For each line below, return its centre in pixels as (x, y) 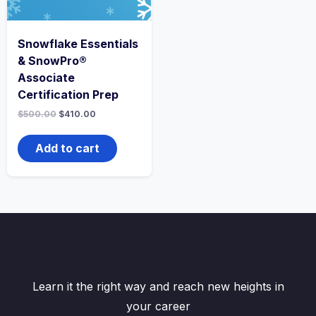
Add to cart (67, 148)
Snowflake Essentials (78, 43)
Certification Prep (68, 94)
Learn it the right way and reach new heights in (158, 286)
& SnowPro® (52, 60)
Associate (46, 77)
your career (158, 306)
